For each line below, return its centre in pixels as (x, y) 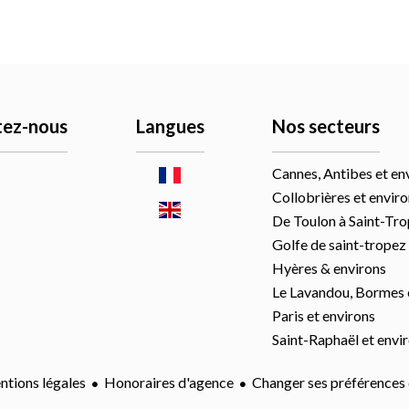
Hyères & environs (330, 268)
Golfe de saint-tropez (340, 244)
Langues (170, 126)
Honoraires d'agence (169, 383)
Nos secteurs (326, 126)
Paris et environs (324, 315)
